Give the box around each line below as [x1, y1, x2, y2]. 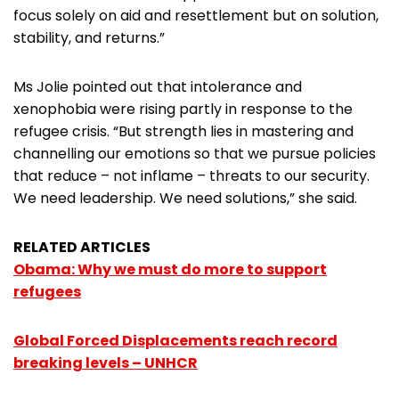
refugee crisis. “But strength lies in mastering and [13, 121, 354, 142]
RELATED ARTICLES [13, 237, 151, 258]
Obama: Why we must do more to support [13, 259, 327, 281]
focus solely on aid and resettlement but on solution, [13, 5, 379, 27]
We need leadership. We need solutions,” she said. [13, 188, 357, 209]
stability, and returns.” [13, 28, 165, 49]
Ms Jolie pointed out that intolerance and [13, 77, 302, 98]
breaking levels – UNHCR [13, 353, 198, 374]
